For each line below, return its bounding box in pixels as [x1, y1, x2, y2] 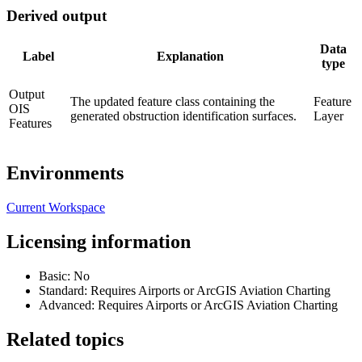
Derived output [6, 6, 107, 24]
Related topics [6, 329, 124, 350]
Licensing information [6, 231, 191, 253]
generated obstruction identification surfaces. [70, 109, 297, 124]
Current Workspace [6, 200, 105, 215]
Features [9, 116, 52, 131]
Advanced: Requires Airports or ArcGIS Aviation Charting [39, 298, 338, 313]
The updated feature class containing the [70, 95, 275, 109]
